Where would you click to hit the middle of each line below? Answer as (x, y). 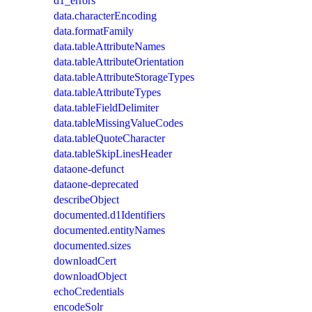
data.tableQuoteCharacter (109, 138)
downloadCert (85, 260)
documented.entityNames (109, 230)
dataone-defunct (89, 169)
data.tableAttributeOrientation (119, 61)
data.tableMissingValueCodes (118, 123)
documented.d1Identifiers (109, 214)
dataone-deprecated (96, 184)
